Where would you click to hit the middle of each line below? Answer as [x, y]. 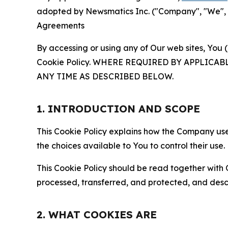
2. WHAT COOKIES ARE [97, 214]
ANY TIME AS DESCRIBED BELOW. [105, 76]
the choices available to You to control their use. [131, 145]
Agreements [61, 25]
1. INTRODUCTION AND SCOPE [118, 108]
